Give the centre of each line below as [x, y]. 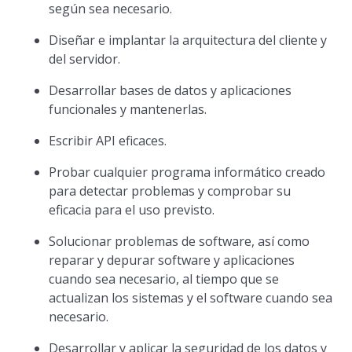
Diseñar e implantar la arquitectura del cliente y [188, 40]
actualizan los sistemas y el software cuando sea [191, 298]
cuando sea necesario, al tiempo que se [164, 279]
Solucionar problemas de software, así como [180, 241]
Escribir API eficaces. [108, 141]
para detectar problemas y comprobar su [170, 191]
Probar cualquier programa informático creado [187, 172]
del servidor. [85, 59]
